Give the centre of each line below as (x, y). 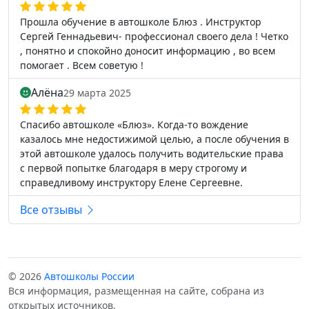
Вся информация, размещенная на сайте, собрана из (136, 291)
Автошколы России (89, 276)
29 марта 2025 (97, 93)
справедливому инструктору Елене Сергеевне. (131, 182)
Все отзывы (52, 210)
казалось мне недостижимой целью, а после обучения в (154, 139)
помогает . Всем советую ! (82, 65)
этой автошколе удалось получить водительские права (152, 153)
